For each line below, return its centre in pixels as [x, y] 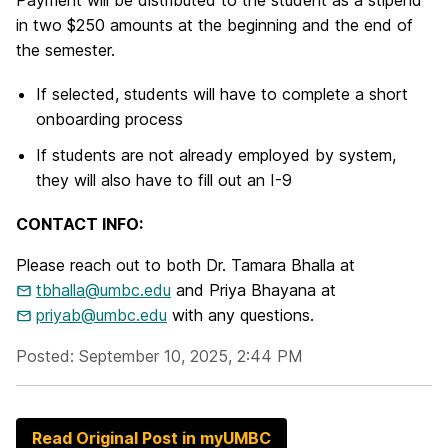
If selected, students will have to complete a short [222, 94]
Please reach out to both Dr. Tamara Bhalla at [185, 265]
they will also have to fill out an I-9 [164, 179]
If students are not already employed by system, [216, 154]
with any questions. [240, 315]
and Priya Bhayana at [253, 290]
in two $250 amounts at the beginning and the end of [214, 25]
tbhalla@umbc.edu [103, 290]
